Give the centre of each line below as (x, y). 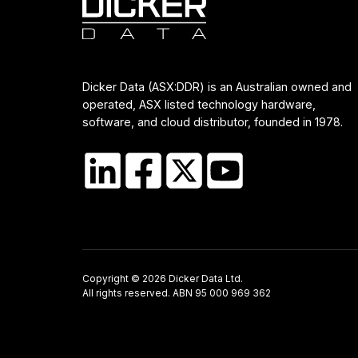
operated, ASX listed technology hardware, (199, 105)
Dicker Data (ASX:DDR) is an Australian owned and (217, 87)
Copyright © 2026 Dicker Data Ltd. (163, 278)
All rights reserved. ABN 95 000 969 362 (177, 293)
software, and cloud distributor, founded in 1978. (213, 122)
